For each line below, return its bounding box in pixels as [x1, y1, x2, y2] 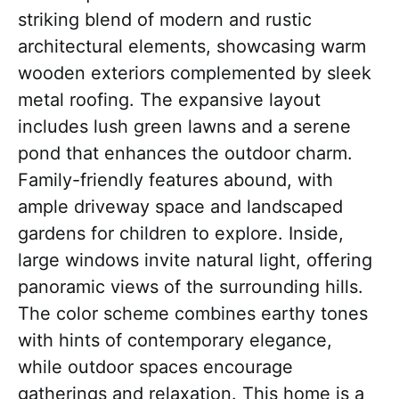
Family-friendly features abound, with [18, 169, 333, 191]
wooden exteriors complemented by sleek [18, 62, 371, 84]
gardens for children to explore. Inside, [18, 223, 344, 244]
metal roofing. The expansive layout [18, 89, 321, 110]
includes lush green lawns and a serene [18, 116, 351, 137]
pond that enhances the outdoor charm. [18, 142, 353, 164]
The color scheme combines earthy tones [18, 303, 368, 324]
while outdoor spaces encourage [18, 356, 293, 378]
